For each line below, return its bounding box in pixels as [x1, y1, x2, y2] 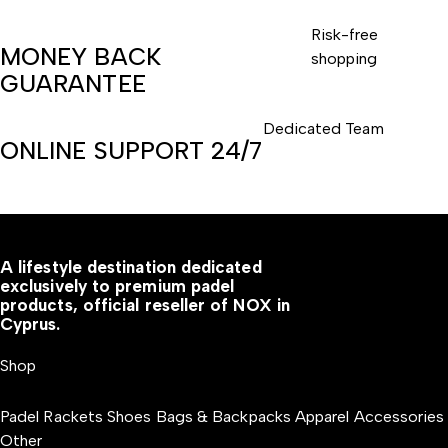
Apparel [295, 407, 354, 426]
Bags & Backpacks [155, 407, 291, 426]
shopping [310, 49, 378, 68]
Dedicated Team [262, 119, 384, 138]
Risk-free [310, 25, 379, 44]
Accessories [353, 407, 445, 426]
